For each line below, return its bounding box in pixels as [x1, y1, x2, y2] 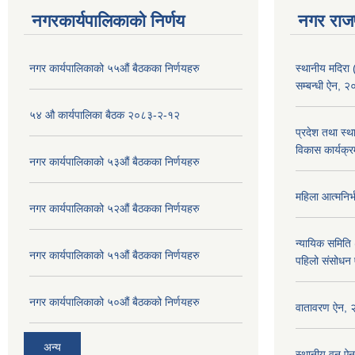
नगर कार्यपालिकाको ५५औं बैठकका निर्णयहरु [29, 62, 200, 75]
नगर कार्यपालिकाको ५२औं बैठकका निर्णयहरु [29, 202, 200, 216]
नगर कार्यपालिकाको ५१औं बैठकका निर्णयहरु [29, 249, 200, 262]
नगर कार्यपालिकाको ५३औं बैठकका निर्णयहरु [29, 155, 200, 169]
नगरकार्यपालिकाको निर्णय [32, 11, 185, 32]
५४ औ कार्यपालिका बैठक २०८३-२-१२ [29, 109, 180, 122]
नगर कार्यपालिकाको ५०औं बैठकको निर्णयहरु [29, 296, 200, 309]
